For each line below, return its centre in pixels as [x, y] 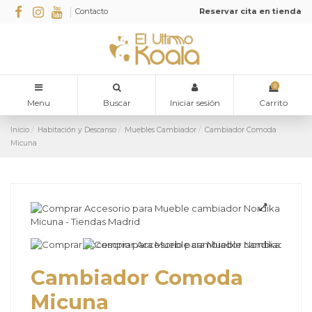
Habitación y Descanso [77, 130]
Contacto [92, 11]
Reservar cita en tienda [250, 11]
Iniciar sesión [195, 103]
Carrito [273, 103]
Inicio [20, 130]
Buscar [117, 103]
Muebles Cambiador [161, 130]
